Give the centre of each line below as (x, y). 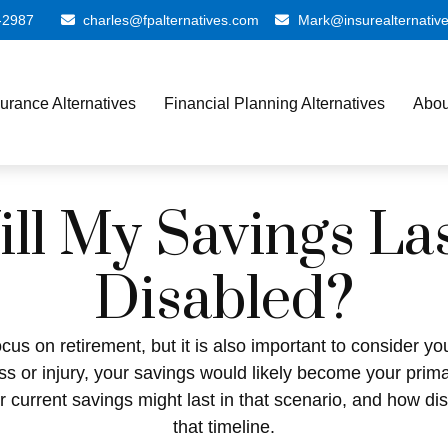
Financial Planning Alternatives (275, 103)
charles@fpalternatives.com (171, 20)
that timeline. (223, 427)
